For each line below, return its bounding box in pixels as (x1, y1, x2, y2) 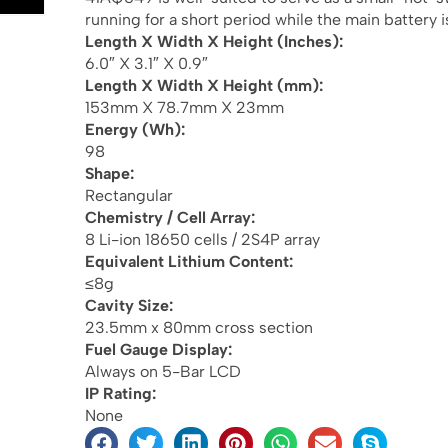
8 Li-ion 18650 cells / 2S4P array (84, 229, 320, 249)
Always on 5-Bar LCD (84, 361, 241, 381)
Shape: (84, 163, 134, 183)
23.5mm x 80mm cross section (84, 317, 313, 337)
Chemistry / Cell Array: (84, 207, 255, 227)
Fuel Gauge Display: (84, 339, 232, 359)
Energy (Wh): (84, 119, 185, 139)
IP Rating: (84, 383, 156, 403)
